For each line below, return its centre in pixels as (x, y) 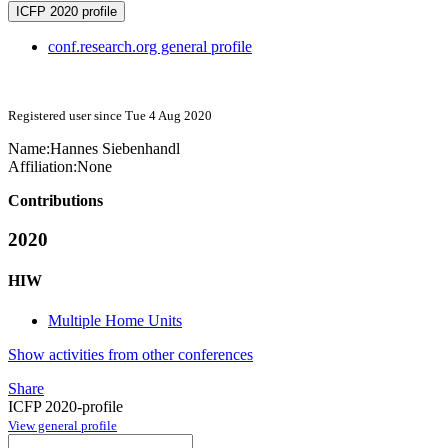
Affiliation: (42, 167)
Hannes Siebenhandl (115, 149)
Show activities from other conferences (130, 354)
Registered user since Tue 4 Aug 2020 (110, 116)
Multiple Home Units (115, 320)
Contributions (55, 201)
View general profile (62, 425)
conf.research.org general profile (150, 47)
